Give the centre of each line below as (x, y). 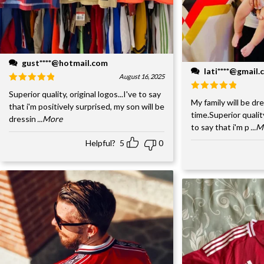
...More (50, 119)
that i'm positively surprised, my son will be (87, 107)
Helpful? (101, 143)
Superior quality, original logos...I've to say (85, 94)
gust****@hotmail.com (65, 63)
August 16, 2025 (142, 77)
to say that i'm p (220, 127)
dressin (22, 119)
